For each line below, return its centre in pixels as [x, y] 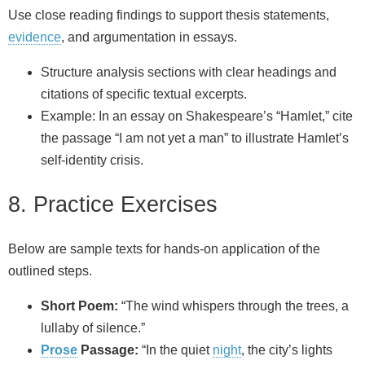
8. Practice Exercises [113, 204]
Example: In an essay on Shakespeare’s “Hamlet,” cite [197, 117]
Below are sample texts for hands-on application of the [164, 248]
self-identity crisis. [92, 161]
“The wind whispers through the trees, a [233, 306]
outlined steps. [50, 270]
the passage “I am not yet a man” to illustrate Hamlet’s [195, 139]
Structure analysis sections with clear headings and [189, 73]
